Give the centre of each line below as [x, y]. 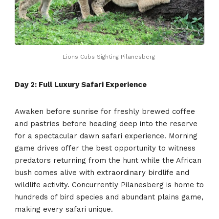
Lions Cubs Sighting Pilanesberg [109, 57]
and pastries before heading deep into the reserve [106, 123]
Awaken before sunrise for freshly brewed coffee [105, 111]
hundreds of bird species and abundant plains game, [109, 197]
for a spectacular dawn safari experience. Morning [106, 136]
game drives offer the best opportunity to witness [105, 148]
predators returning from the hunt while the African [108, 160]
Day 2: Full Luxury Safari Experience [81, 84]
